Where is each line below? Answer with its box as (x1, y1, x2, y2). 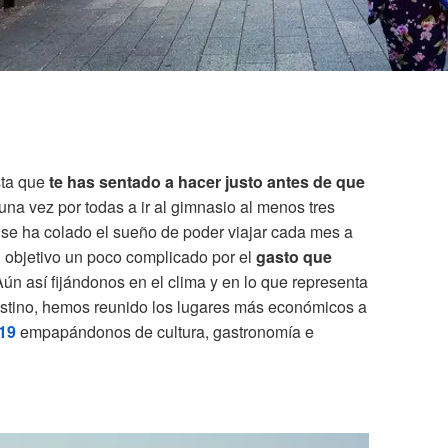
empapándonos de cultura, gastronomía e (16, 320, 314, 344)
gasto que (256, 245, 332, 269)
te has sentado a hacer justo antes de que (49, 170, 365, 194)
